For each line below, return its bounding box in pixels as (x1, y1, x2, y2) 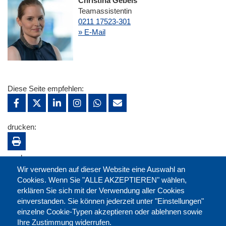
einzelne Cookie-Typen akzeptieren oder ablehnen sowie (17, 207, 202, 216)
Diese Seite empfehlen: (8, 84, 84, 93)
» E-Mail (78, 28, 105, 37)
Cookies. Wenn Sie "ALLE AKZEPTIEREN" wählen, (17, 175, 187, 184)
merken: (8, 153, 35, 162)
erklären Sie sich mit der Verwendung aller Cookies (17, 186, 185, 195)
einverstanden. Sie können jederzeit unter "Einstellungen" (17, 196, 204, 205)
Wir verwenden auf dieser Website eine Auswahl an (17, 164, 185, 174)
